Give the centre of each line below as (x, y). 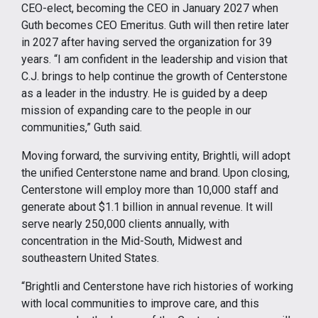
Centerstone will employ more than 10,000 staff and (150, 190)
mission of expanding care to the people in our (136, 110)
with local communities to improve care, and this (140, 303)
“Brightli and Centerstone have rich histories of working (157, 286)
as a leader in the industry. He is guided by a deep (144, 93)
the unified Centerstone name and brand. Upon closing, (155, 172)
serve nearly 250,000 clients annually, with (125, 224)
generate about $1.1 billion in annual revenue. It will (147, 207)
